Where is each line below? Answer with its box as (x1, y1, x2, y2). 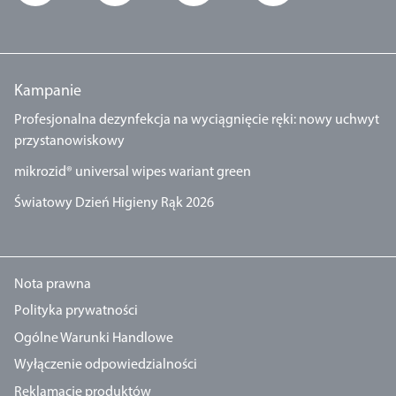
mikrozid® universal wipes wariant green (14, 164, 251, 179)
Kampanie (14, 82, 81, 100)
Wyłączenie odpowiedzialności (14, 358, 197, 373)
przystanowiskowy (14, 133, 125, 148)
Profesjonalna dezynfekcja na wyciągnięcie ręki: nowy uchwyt (14, 112, 379, 127)
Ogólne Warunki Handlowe (14, 331, 173, 346)
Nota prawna (14, 278, 91, 293)
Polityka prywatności (14, 304, 138, 319)
